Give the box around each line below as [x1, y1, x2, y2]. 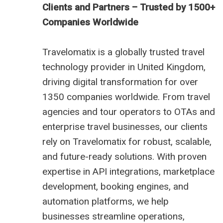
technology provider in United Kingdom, [42, 61, 206, 73]
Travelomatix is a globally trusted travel [42, 46, 205, 58]
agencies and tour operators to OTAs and [42, 106, 215, 118]
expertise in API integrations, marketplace [42, 166, 215, 178]
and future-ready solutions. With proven [42, 151, 207, 163]
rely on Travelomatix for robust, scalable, [42, 136, 212, 148]
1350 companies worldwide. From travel [42, 91, 210, 103]
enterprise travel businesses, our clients [42, 121, 208, 133]
